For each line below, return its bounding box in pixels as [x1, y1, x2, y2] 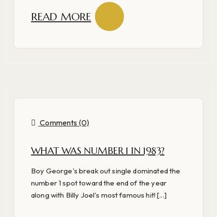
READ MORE [31, 10, 92, 23]
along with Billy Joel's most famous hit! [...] [31, 190, 167, 200]
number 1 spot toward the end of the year [31, 178, 167, 187]
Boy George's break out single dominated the [31, 166, 181, 175]
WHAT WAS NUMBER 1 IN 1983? [31, 144, 165, 157]
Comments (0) [38, 118, 90, 128]
